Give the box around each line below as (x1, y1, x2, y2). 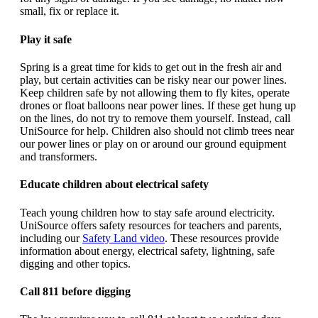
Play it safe (20, 33, 72, 45)
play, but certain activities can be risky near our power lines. (20, 74, 287, 86)
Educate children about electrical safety (20, 178, 209, 191)
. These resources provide (165, 231, 279, 244)
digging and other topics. (20, 257, 131, 270)
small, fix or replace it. (20, 5, 119, 18)
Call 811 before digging (20, 285, 131, 297)
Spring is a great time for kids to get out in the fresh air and (20, 61, 282, 73)
